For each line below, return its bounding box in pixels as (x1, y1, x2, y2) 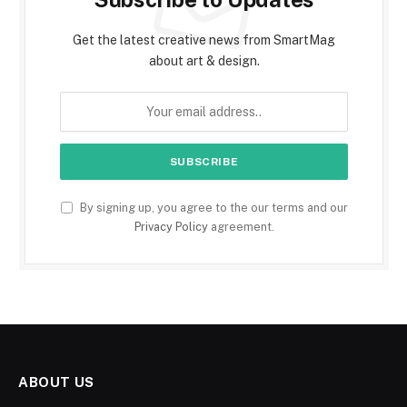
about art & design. (148, 53, 260, 68)
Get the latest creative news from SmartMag (73, 32, 335, 47)
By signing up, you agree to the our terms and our (76, 200, 348, 214)
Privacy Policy (134, 219, 208, 233)
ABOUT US (18, 373, 94, 390)
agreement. (207, 219, 274, 233)
